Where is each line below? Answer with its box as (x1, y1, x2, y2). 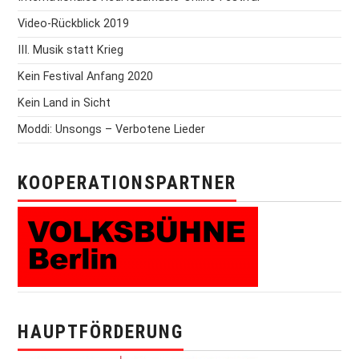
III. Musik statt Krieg (18, 43, 124, 58)
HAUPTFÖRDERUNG (18, 321, 184, 344)
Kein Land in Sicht (18, 96, 111, 111)
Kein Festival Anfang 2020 (18, 70, 154, 84)
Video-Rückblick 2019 (18, 17, 130, 31)
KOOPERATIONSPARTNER (18, 172, 237, 195)
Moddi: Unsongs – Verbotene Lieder (18, 123, 206, 137)
